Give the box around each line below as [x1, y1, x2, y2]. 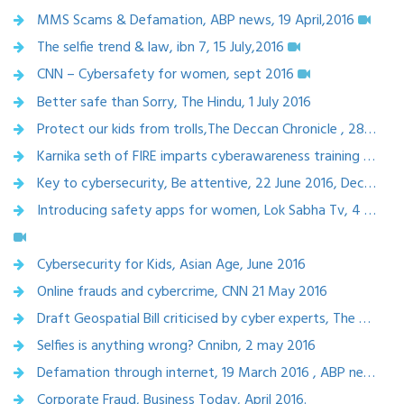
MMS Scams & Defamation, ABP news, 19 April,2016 [37, 9, 354, 33]
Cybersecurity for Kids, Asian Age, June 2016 [37, 252, 306, 277]
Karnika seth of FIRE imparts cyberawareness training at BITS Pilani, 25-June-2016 [363, 144, 375, 169]
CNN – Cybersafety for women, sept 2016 [37, 63, 294, 87]
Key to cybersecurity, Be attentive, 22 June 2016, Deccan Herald [364, 171, 376, 196]
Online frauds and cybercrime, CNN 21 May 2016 [37, 280, 327, 304]
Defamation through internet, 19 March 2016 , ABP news [363, 361, 375, 385]
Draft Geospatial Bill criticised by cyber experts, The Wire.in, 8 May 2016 [359, 307, 371, 331]
